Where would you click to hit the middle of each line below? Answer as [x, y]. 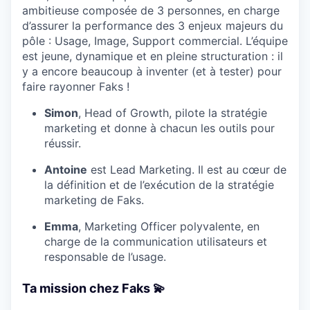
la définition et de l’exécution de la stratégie [159, 184]
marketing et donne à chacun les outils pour [159, 128]
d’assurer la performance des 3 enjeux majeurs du [153, 25]
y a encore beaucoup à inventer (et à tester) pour [152, 71]
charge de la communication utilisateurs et [156, 241]
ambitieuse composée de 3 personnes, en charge [151, 10]
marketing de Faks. [94, 200]
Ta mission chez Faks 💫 [94, 288]
